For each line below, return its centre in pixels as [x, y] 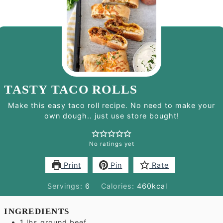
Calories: [119, 186]
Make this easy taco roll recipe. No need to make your [111, 105]
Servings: [66, 186]
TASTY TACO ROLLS [71, 89]
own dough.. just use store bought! [111, 115]
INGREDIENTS [37, 212]
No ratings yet [111, 144]
